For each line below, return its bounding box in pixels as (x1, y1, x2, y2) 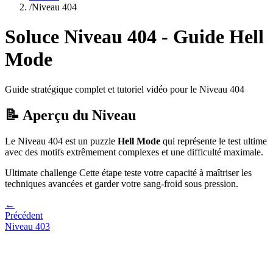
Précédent (5, 210, 43, 221)
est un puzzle (63, 135, 118, 146)
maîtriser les (206, 167, 252, 178)
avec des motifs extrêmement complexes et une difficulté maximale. (5, 146, 263, 157)
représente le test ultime (177, 135, 267, 146)
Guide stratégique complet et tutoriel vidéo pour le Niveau (5, 83, 230, 94)
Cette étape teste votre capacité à (77, 167, 206, 178)
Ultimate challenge (5, 167, 77, 178)
